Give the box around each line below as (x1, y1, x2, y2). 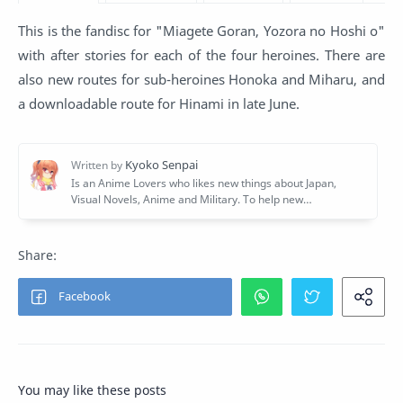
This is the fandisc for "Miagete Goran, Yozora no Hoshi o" (18, 21, 385, 40)
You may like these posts (18, 381, 166, 399)
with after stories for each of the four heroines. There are (18, 45, 385, 64)
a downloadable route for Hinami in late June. (18, 94, 300, 112)
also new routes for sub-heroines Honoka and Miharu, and (18, 69, 385, 88)
